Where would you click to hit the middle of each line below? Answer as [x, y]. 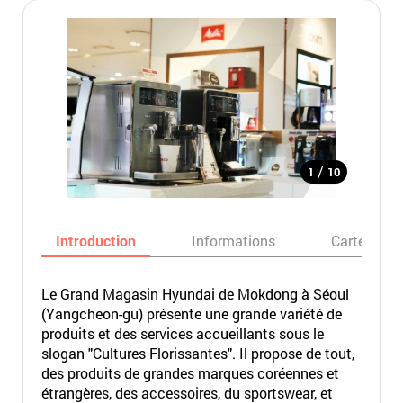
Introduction [95, 241]
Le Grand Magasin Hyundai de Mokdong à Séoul [195, 294]
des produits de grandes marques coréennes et [190, 373]
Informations [233, 241]
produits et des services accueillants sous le [182, 333]
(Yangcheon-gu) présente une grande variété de [191, 313]
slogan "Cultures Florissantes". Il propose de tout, [197, 353]
